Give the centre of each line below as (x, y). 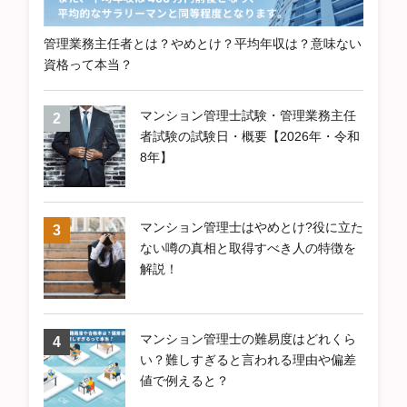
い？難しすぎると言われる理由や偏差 (248, 359)
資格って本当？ (88, 64)
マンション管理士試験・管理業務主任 (248, 115)
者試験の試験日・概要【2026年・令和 (250, 136)
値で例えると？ (184, 380)
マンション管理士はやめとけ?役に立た (252, 227)
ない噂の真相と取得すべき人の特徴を (248, 248)
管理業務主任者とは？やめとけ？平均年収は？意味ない (203, 43)
